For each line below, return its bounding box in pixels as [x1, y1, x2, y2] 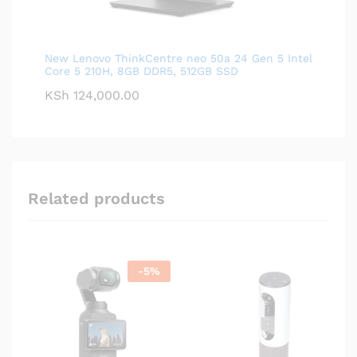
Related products [28, 189, 165, 209]
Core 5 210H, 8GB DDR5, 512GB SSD [45, 65, 238, 78]
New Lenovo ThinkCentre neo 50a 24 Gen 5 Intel [45, 52, 312, 65]
